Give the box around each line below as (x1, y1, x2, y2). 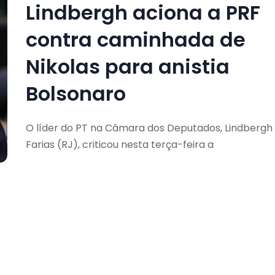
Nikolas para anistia (25, 52, 230, 80)
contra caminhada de (25, 25, 246, 53)
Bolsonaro (25, 79, 126, 107)
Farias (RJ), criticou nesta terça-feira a (25, 137, 214, 152)
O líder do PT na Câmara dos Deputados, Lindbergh (25, 120, 273, 135)
